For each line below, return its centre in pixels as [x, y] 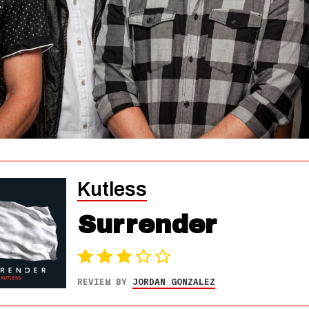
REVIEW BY [104, 282]
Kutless [112, 190]
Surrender [147, 225]
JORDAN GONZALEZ [173, 282]
